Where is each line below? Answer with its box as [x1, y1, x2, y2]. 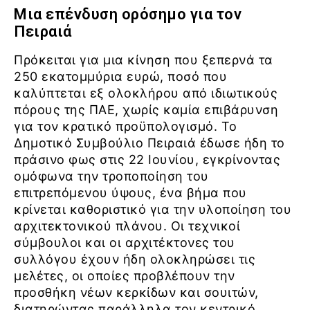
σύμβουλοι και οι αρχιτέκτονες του [14, 235, 235, 250]
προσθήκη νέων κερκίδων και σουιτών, [14, 285, 259, 300]
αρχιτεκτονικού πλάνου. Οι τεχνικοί [14, 219, 240, 234]
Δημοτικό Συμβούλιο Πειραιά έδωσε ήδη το [14, 136, 285, 151]
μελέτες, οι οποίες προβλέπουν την [14, 268, 235, 284]
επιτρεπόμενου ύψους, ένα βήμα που [14, 185, 247, 201]
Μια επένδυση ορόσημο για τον [14, 6, 241, 24]
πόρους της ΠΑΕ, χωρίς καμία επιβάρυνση [14, 102, 278, 118]
